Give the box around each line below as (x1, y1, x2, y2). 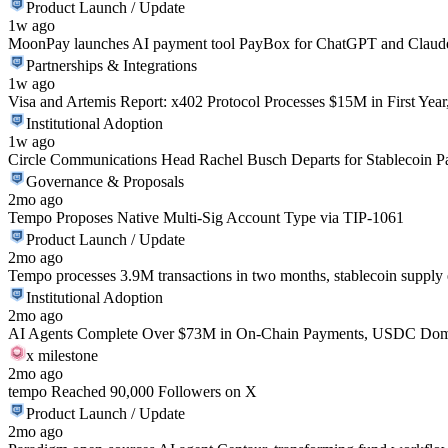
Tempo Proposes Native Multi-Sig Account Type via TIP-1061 (8, 209, 404, 226)
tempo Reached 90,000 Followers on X (8, 383, 257, 400)
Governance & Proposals (26, 173, 184, 190)
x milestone (26, 347, 98, 364)
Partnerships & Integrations (26, 57, 197, 74)
